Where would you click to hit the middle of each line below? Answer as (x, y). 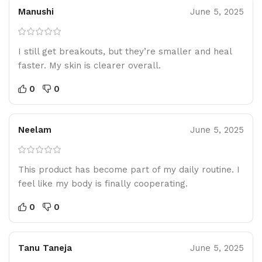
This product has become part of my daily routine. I (129, 169)
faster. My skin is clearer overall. (89, 65)
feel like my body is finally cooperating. (103, 183)
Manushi (36, 11)
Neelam (35, 130)
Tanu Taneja (45, 248)
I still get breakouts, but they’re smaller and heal (125, 51)
